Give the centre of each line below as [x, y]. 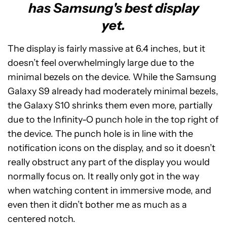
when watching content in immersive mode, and [109, 190]
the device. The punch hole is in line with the [100, 134]
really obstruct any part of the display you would [109, 162]
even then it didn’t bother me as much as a [97, 204]
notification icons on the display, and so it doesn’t [111, 148]
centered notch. [42, 219]
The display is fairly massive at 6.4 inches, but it [106, 48]
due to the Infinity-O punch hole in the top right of [113, 119]
